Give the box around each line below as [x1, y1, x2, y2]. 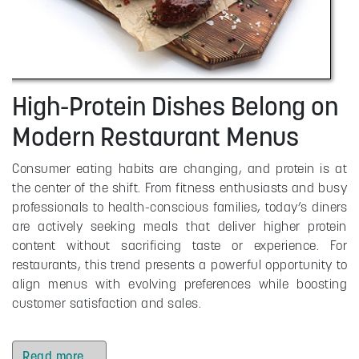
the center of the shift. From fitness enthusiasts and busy [12, 179, 347, 196]
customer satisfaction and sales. [12, 294, 201, 311]
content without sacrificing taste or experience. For [12, 236, 347, 253]
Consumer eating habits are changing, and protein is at [12, 159, 347, 176]
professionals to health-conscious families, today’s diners [12, 198, 347, 215]
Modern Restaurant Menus [12, 119, 299, 153]
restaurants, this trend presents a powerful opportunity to [12, 256, 347, 272]
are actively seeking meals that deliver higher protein [12, 217, 347, 234]
